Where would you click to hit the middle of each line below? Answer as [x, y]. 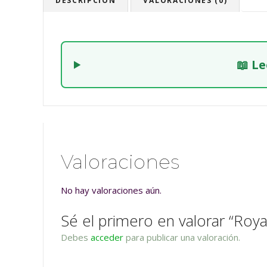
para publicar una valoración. [182, 237]
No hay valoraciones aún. [111, 190]
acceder [107, 237]
